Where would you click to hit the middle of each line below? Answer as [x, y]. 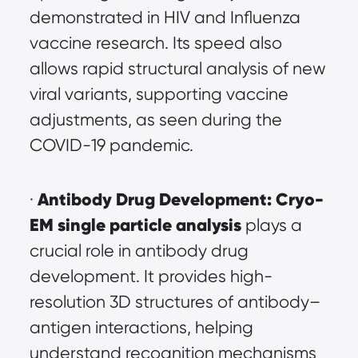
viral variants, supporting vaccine [159, 94]
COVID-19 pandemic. [111, 145]
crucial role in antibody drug [139, 251]
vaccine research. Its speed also [155, 43]
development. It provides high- [151, 276]
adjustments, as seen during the [155, 119]
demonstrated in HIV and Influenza [165, 17]
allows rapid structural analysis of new [177, 68]
